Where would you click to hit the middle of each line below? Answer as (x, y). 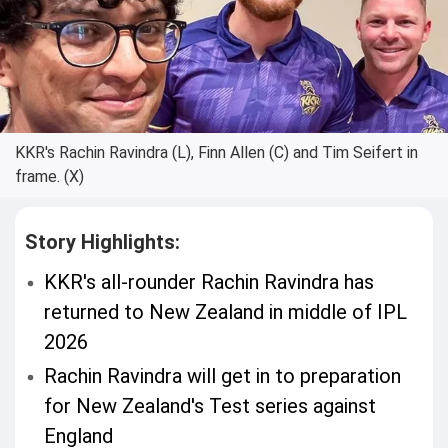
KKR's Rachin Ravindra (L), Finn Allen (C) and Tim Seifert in (216, 152)
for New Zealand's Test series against (210, 406)
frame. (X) (49, 176)
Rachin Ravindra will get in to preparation (223, 376)
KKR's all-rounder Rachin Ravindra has (209, 282)
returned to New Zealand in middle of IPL (226, 312)
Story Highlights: (102, 242)
